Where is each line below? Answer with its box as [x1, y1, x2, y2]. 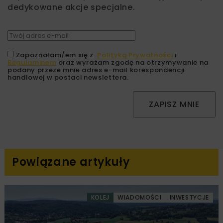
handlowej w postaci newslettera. [7, 72, 129, 82]
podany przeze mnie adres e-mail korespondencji [7, 65, 185, 75]
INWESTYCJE [169, 193, 209, 202]
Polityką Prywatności [97, 50, 173, 60]
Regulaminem [7, 57, 57, 67]
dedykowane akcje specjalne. [7, 1, 135, 13]
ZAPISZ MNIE [149, 98, 200, 110]
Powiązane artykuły [12, 154, 130, 170]
